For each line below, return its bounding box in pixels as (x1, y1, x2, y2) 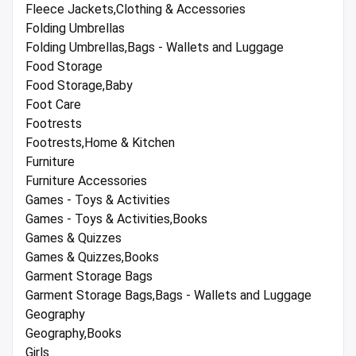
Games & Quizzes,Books (25, 249, 159, 265)
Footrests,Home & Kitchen (25, 134, 175, 150)
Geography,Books (25, 325, 122, 341)
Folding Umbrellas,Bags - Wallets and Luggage (25, 39, 284, 55)
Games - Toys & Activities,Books (25, 211, 207, 226)
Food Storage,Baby (25, 77, 133, 93)
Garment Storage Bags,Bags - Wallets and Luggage (25, 287, 311, 303)
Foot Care (25, 96, 81, 112)
